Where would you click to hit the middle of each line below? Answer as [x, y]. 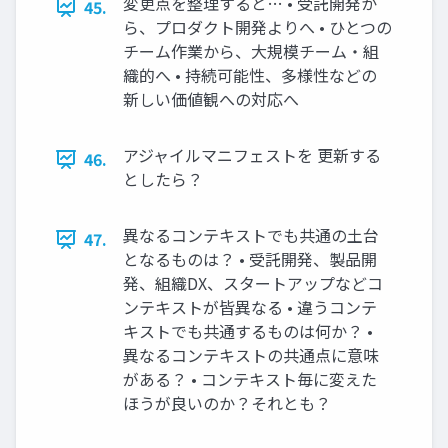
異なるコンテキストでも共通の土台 [251, 235]
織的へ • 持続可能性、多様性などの [250, 75]
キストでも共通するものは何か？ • [248, 331]
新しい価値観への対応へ [211, 99]
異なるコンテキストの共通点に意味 [251, 355]
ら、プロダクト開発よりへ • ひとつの [257, 27]
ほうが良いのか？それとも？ [227, 403]
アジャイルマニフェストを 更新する [252, 155]
